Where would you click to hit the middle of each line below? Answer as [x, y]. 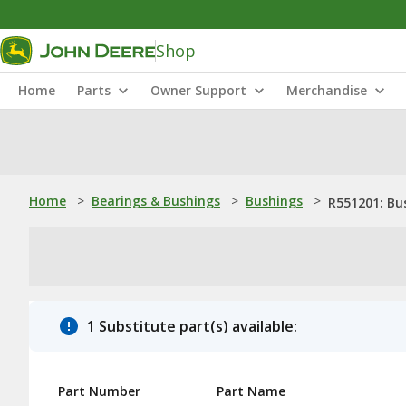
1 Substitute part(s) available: [192, 326]
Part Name [251, 391]
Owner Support [198, 90]
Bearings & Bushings [156, 201]
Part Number [99, 391]
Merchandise [327, 90]
